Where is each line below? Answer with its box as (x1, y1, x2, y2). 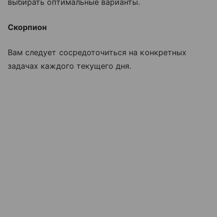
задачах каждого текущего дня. (8, 61, 132, 71)
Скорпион (8, 22, 47, 32)
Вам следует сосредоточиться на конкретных (8, 47, 186, 58)
